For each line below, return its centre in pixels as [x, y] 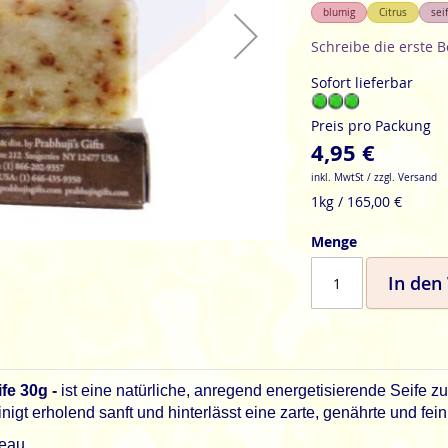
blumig [338, 12]
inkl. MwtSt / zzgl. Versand [373, 177]
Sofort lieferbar [361, 82]
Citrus [392, 12]
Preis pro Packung [370, 125]
